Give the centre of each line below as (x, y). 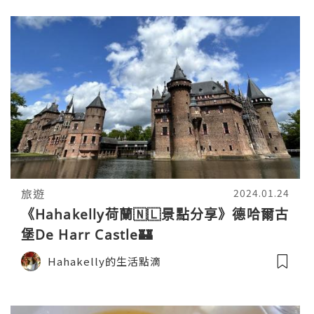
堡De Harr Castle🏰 (87, 235)
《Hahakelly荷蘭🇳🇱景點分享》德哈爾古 (155, 215)
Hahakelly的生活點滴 (104, 261)
